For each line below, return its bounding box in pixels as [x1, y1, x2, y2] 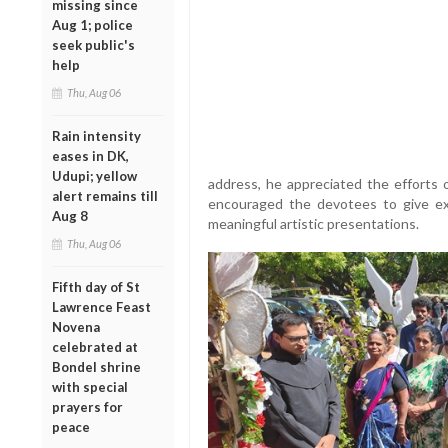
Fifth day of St [52, 278, 140, 295]
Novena [52, 318, 100, 335]
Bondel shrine [52, 358, 141, 375]
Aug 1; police [52, 16, 133, 33]
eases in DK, [52, 147, 129, 164]
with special [52, 378, 128, 395]
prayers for [52, 398, 123, 415]
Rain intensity [52, 127, 141, 144]
